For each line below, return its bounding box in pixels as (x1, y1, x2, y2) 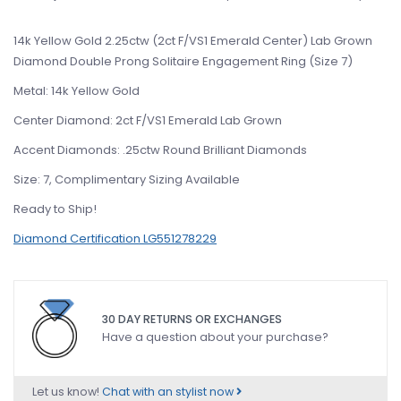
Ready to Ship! (13, 200, 97, 218)
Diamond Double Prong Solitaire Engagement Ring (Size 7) (13, 53, 353, 70)
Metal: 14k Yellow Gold (13, 82, 140, 99)
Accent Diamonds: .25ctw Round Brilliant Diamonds (13, 141, 307, 158)
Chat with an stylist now (102, 384, 236, 399)
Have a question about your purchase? (102, 329, 328, 346)
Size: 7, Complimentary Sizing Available (13, 171, 240, 188)
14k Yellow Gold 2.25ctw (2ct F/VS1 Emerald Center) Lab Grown (13, 32, 372, 49)
